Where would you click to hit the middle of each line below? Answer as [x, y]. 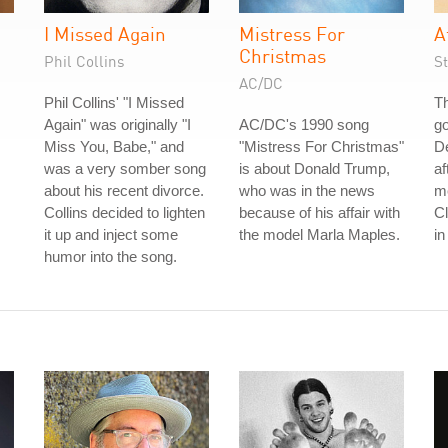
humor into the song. [110, 256]
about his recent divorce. [124, 190]
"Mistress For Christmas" [321, 146]
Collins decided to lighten [124, 212]
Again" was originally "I [117, 124]
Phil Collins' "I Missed [114, 102]
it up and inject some [111, 234]
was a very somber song [125, 168]
